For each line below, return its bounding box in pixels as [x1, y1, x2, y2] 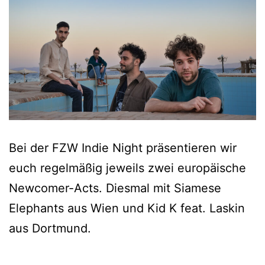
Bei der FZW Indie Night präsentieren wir [9, 140, 237, 155]
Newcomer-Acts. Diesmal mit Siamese [9, 180, 221, 195]
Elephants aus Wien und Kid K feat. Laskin [9, 201, 245, 215]
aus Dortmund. [9, 221, 91, 235]
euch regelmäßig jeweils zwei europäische [9, 160, 246, 175]
